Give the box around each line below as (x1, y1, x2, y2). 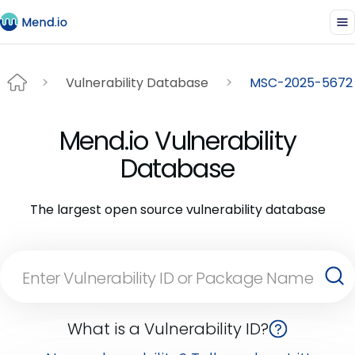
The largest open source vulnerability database (29, 200, 326, 219)
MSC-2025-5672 (250, 73, 353, 92)
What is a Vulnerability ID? (67, 318, 269, 340)
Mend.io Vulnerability (59, 123, 296, 158)
